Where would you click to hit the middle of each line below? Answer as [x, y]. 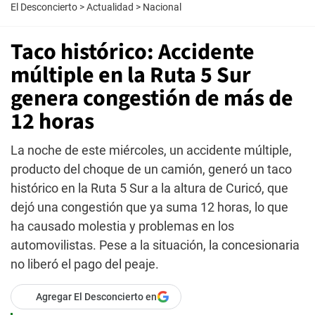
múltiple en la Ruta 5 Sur [131, 75]
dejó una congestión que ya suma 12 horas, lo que [149, 207]
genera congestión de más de [152, 98]
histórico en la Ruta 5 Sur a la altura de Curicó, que [149, 188]
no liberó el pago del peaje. [85, 264]
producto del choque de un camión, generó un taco [151, 169]
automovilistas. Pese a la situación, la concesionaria [155, 245]
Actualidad [110, 7]
